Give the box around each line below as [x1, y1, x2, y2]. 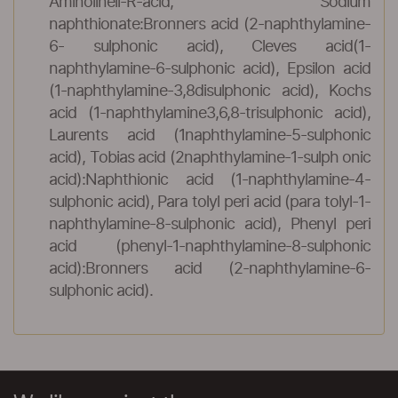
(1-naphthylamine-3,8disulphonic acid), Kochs [49, 84, 370, 99]
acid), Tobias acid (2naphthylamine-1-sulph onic [49, 150, 370, 166]
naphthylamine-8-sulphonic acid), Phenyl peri [49, 217, 370, 233]
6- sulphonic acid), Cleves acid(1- [49, 39, 370, 55]
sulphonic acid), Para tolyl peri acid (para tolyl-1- [49, 195, 370, 211]
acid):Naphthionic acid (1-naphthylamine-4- [49, 172, 370, 188]
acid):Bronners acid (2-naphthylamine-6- [49, 261, 370, 277]
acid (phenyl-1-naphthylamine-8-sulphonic [49, 239, 370, 255]
